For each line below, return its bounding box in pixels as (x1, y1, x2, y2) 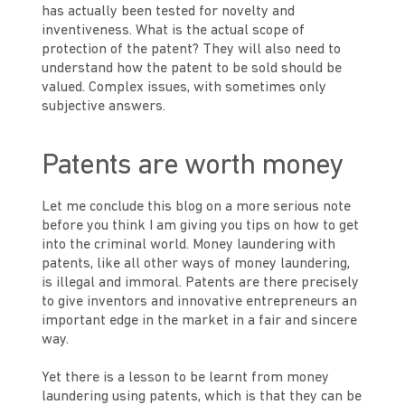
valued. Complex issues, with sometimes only (42, 80, 327, 96)
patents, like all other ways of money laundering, (42, 257, 351, 272)
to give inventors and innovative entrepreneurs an (42, 295, 358, 310)
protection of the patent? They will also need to (42, 42, 342, 58)
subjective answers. (42, 99, 166, 115)
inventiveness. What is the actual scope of (42, 24, 306, 39)
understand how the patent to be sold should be (42, 61, 343, 77)
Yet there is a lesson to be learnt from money (42, 371, 330, 386)
